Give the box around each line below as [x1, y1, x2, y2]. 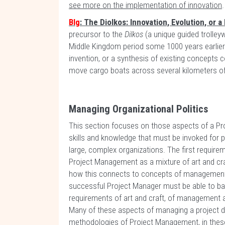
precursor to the [69, 29, 125, 39]
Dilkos [125, 29, 145, 39]
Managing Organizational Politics [69, 103, 208, 115]
